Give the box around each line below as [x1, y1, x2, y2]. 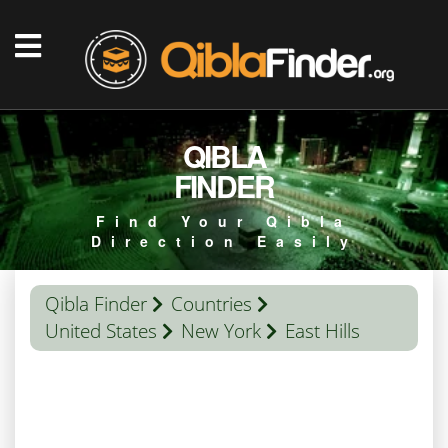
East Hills [285, 318, 360, 344]
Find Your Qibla [96, 211, 352, 231]
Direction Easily [90, 231, 358, 251]
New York [181, 318, 261, 344]
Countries [171, 291, 252, 317]
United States [45, 318, 157, 344]
